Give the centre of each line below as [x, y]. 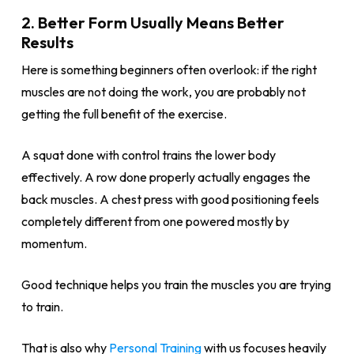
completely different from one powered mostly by [155, 221]
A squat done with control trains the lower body [148, 155]
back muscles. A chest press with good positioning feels [170, 199]
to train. [42, 307]
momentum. [54, 243]
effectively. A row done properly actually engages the [166, 177]
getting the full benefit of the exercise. [124, 114]
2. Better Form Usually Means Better [153, 23]
